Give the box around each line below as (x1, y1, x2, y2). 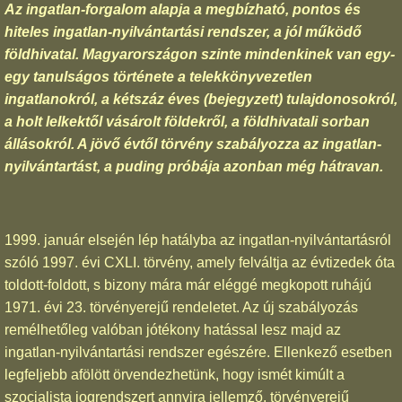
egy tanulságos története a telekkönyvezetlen (4, 68, 312, 84)
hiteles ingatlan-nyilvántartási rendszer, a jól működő (4, 23, 362, 39)
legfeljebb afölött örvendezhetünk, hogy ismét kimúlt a (4, 366, 345, 382)
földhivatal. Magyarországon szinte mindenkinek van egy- (4, 46, 395, 62)
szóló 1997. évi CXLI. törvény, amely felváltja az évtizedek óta (4, 254, 395, 270)
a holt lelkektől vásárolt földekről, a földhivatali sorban (4, 113, 370, 129)
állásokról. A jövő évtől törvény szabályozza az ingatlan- (4, 135, 381, 152)
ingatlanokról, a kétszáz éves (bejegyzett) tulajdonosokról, (4, 91, 398, 107)
